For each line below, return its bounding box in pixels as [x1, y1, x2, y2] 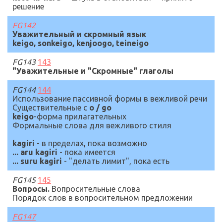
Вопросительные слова [52, 184, 140, 193]
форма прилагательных [37, 112, 126, 121]
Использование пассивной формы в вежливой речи [12, 94, 207, 103]
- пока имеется [59, 148, 115, 157]
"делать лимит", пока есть [69, 157, 169, 166]
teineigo [116, 39, 149, 48]
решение [12, 2, 44, 11]
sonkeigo [38, 39, 72, 48]
